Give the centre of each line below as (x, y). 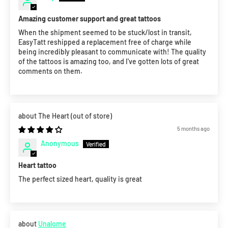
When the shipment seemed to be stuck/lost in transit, (105, 33)
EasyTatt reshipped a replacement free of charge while (105, 42)
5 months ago (193, 129)
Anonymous (60, 144)
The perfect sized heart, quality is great (80, 179)
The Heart (54, 116)
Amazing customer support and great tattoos (90, 19)
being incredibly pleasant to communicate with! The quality (112, 52)
